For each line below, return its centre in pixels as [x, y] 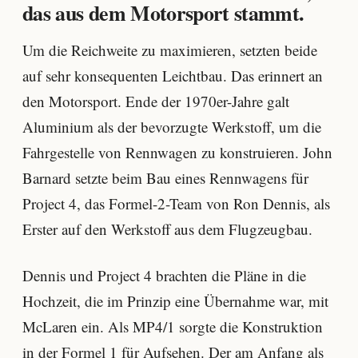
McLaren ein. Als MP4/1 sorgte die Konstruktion [173, 326]
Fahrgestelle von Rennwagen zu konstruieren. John [177, 153]
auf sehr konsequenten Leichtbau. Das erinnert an [173, 76]
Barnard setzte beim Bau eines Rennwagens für [165, 178]
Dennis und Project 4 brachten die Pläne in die [164, 275]
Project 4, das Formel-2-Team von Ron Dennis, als [176, 204]
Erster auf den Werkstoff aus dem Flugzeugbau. [167, 229]
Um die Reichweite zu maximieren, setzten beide [170, 50]
